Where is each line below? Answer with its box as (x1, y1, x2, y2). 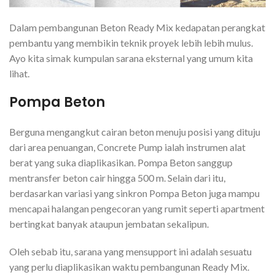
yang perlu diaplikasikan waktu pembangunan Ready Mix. (9, 261, 249, 273)
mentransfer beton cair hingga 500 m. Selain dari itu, (9, 172, 225, 184)
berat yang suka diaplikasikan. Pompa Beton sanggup (9, 157, 233, 169)
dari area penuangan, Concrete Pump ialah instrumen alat (9, 141, 246, 153)
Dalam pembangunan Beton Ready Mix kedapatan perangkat (9, 21, 265, 34)
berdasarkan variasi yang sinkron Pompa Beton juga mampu (9, 187, 260, 199)
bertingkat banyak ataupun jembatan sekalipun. (9, 218, 209, 230)
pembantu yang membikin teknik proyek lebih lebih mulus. (9, 37, 253, 49)
